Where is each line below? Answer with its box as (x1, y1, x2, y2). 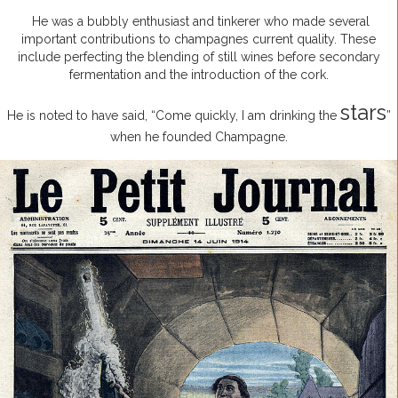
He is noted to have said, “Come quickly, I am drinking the (6, 108, 340, 123)
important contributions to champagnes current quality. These (21, 32, 376, 47)
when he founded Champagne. (109, 130, 288, 145)
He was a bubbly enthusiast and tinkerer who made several (28, 14, 370, 29)
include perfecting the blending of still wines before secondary (17, 50, 380, 65)
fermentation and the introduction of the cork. (68, 68, 329, 83)
